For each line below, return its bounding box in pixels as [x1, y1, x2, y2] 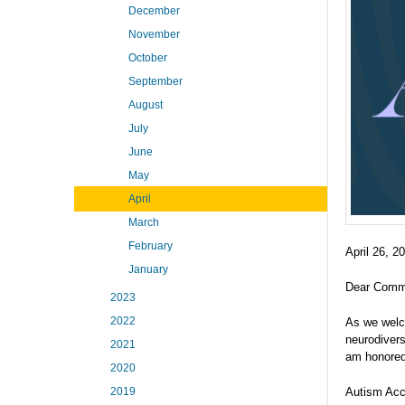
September [128, 75, 183, 88]
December [128, 5, 180, 17]
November [128, 28, 180, 41]
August [128, 99, 163, 111]
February [128, 240, 173, 252]
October [128, 52, 167, 64]
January [128, 263, 168, 276]
